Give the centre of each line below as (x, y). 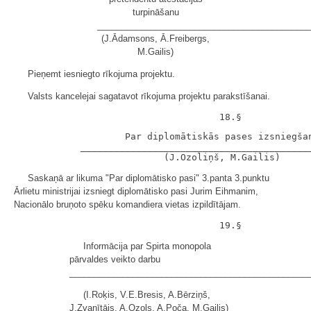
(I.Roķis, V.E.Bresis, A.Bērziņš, (147, 295)
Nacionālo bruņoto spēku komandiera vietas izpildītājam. (127, 204)
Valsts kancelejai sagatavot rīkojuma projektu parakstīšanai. (149, 96)
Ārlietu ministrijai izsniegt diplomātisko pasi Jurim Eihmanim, (136, 191)
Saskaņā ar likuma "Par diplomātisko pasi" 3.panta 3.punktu (149, 178)
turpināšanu (155, 12)
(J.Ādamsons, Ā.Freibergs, (155, 39)
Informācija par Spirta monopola (147, 246)
